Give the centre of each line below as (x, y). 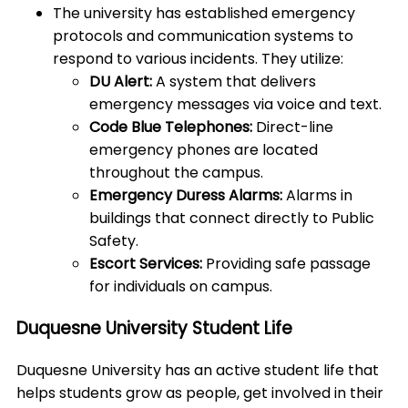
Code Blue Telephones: (173, 127)
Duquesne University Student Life (154, 329)
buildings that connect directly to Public (232, 219)
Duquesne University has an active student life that (198, 370)
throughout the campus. (176, 173)
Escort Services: (146, 264)
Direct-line (295, 127)
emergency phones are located (204, 150)
